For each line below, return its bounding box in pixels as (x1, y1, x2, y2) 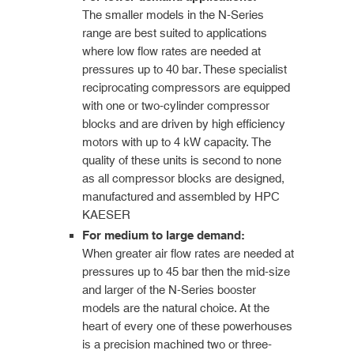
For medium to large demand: (82, 228, 245, 242)
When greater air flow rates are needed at (82, 246, 294, 260)
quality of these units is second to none (82, 153, 281, 167)
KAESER (82, 207, 130, 221)
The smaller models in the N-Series (82, 7, 264, 21)
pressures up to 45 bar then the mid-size (82, 264, 290, 278)
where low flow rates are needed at (82, 43, 261, 58)
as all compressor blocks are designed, (82, 171, 284, 185)
